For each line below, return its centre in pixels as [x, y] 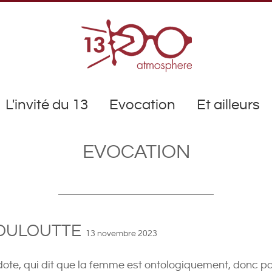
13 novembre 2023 [121, 233]
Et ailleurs [228, 105]
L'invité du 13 [47, 105]
